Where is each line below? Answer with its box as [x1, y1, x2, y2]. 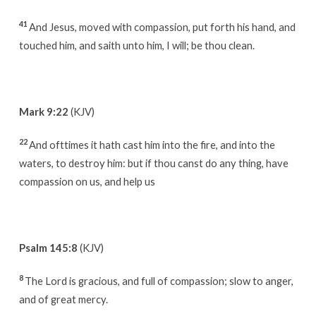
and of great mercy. [18, 292, 108, 305]
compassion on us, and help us [18, 174, 155, 188]
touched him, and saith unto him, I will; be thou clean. [18, 38, 255, 51]
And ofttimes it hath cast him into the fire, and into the [28, 138, 275, 151]
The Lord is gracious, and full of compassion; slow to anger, [24, 274, 293, 287]
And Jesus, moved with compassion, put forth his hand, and [28, 20, 296, 33]
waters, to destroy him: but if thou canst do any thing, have [18, 156, 288, 169]
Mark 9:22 [18, 104, 68, 118]
